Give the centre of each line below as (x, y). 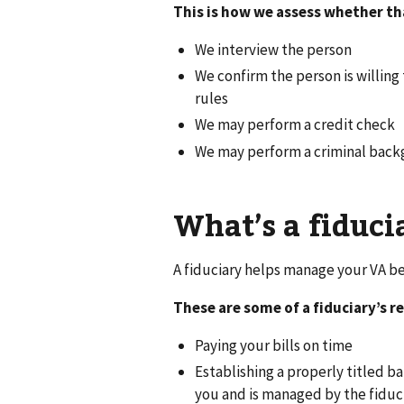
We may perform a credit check (295, 125)
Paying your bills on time (274, 345)
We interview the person (273, 49)
